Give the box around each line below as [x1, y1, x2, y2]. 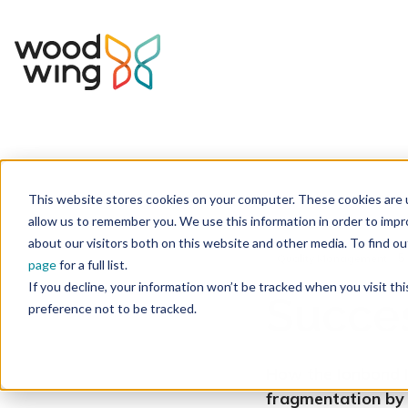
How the [266, 363, 337, 384]
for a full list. [56, 256, 127, 272]
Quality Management [277, 251, 387, 265]
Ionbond [337, 363, 400, 384]
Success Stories [202, 193, 288, 207]
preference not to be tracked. [27, 300, 197, 316]
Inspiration [131, 193, 188, 207]
